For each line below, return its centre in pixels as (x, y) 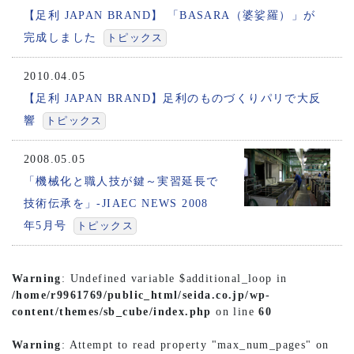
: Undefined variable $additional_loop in (174, 279)
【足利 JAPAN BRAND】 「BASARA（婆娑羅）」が (170, 16)
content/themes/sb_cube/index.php (112, 312)
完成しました (60, 38)
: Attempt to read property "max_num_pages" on (195, 345)
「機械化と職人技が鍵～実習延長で (121, 182)
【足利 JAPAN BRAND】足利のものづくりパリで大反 (173, 99)
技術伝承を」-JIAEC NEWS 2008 (116, 204)
